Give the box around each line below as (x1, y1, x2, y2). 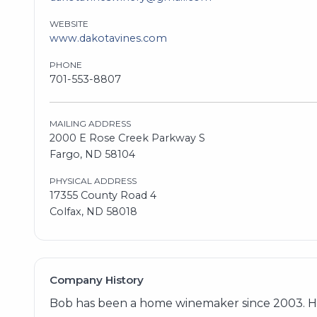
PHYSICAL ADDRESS (49, 175, 137, 186)
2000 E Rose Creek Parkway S (49, 131, 205, 144)
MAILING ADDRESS (49, 117, 131, 129)
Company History (49, 273, 144, 287)
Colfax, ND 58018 (49, 204, 137, 218)
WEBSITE (49, 18, 88, 29)
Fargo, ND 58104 (49, 147, 135, 161)
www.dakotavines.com (49, 31, 167, 45)
